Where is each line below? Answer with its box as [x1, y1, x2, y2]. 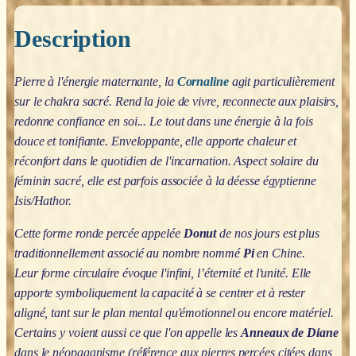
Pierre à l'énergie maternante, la [14, 74, 177, 88]
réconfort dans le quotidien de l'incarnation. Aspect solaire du [14, 153, 319, 168]
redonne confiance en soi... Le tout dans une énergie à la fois [14, 114, 313, 128]
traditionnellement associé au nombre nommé [14, 246, 243, 260]
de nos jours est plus [216, 226, 320, 240]
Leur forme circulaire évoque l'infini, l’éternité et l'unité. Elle [14, 265, 311, 280]
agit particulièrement [231, 74, 335, 88]
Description [14, 25, 131, 52]
